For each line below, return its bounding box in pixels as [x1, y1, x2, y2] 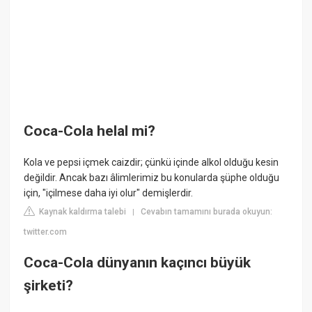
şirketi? [24, 276, 74, 294]
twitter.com [24, 227, 68, 237]
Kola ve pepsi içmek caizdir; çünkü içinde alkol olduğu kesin [24, 157, 279, 169]
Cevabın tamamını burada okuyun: [141, 207, 273, 217]
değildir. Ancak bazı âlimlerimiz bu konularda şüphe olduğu [24, 172, 280, 184]
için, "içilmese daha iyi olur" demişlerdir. [24, 187, 194, 199]
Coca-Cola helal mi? [24, 122, 156, 139]
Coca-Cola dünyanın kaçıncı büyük [24, 253, 251, 271]
